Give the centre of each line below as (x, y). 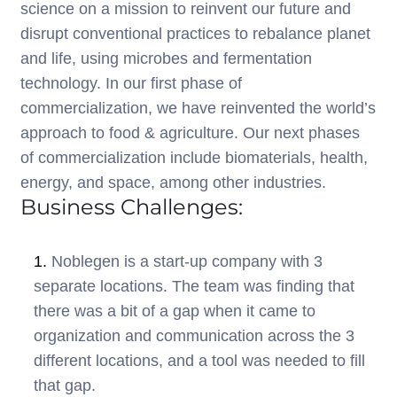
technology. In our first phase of (131, 84)
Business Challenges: (132, 207)
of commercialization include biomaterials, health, (194, 158)
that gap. (65, 386)
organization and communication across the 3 (194, 336)
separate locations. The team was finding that (194, 287)
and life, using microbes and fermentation (166, 59)
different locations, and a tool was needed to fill (199, 361)
